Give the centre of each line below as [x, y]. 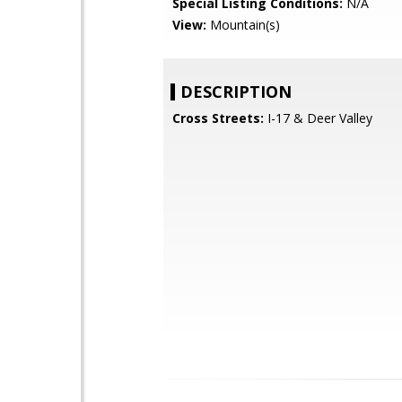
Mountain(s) [243, 25]
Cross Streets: [218, 118]
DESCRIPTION [236, 92]
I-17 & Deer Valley [318, 118]
